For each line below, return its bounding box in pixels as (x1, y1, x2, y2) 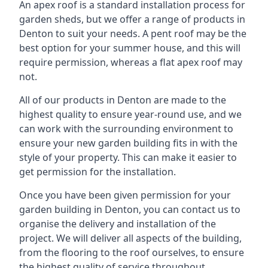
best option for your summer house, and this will (19, 41, 240, 54)
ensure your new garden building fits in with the (19, 136, 237, 150)
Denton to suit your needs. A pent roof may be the (19, 26, 246, 40)
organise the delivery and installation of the (19, 217, 216, 230)
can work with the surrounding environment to (19, 121, 233, 135)
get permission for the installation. (19, 165, 176, 178)
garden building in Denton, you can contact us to (19, 202, 240, 216)
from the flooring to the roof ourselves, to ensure (19, 245, 244, 259)
